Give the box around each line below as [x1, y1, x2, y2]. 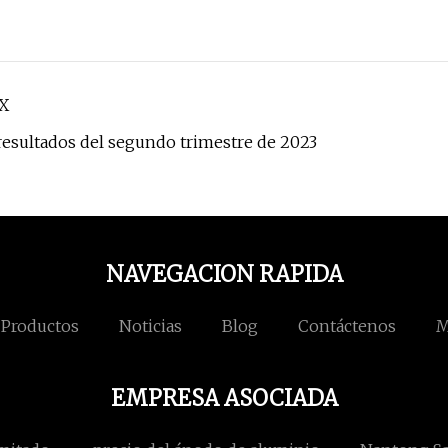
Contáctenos [298, 316, 396, 337]
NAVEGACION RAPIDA [105, 260, 343, 289]
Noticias [119, 316, 182, 337]
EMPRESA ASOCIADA [110, 384, 338, 413]
